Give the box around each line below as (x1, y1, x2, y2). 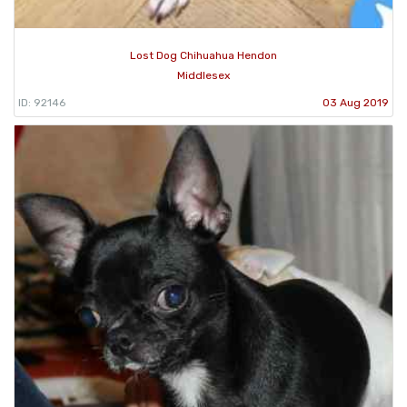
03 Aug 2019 (323, 95, 389, 109)
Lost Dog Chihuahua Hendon (130, 48, 277, 62)
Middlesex (177, 68, 230, 82)
